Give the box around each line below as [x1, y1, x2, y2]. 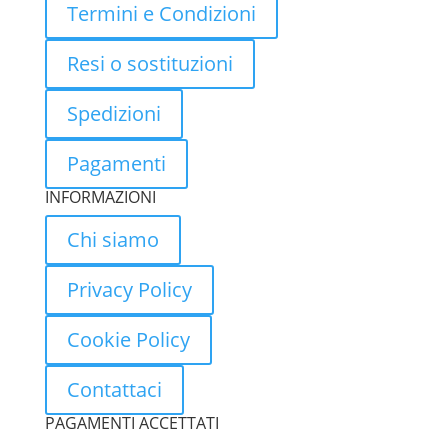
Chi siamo [66, 225, 159, 253]
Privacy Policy [66, 275, 192, 303]
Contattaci [66, 375, 162, 403]
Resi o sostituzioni [66, 49, 233, 77]
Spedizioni [66, 99, 161, 127]
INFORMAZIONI [44, 185, 156, 208]
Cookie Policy [66, 325, 190, 353]
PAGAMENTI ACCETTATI [44, 411, 219, 434]
